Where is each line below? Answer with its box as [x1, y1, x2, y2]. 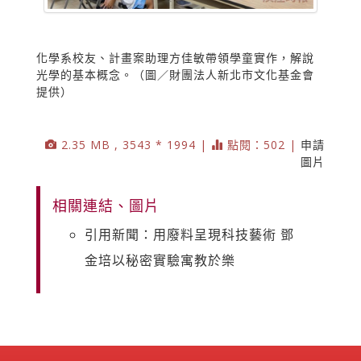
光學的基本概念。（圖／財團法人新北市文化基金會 [36, 67, 314, 83]
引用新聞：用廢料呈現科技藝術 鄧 [85, 226, 294, 244]
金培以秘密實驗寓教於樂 [85, 251, 235, 270]
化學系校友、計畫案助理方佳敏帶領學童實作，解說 [36, 50, 314, 66]
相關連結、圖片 [52, 196, 160, 216]
